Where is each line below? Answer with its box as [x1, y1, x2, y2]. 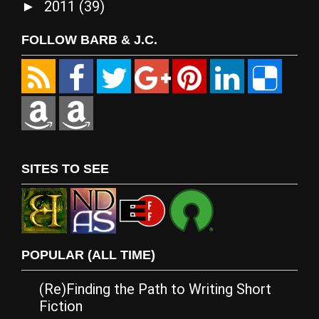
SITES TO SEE [21, 162, 109, 177]
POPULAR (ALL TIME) [21, 248, 155, 263]
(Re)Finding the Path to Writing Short [39, 281, 271, 298]
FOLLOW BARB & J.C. [21, 33, 157, 48]
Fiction [39, 298, 83, 315]
